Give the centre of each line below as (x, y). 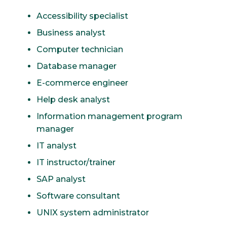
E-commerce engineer (82, 83)
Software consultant (78, 196)
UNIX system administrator (93, 212)
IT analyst (56, 145)
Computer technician (80, 49)
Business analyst (71, 32)
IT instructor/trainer (76, 162)
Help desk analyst (73, 99)
